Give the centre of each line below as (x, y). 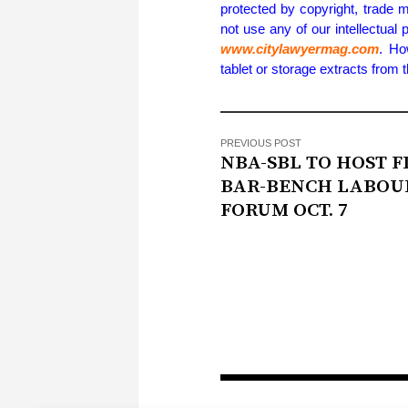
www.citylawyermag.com (300, 49)
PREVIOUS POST (261, 143)
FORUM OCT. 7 (284, 211)
